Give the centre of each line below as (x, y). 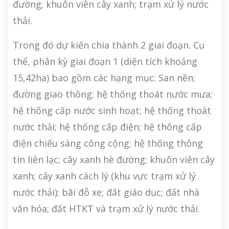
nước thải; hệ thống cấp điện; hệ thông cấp (107, 127)
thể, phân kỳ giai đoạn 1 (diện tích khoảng (105, 62)
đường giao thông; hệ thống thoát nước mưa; (113, 94)
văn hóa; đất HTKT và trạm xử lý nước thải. (106, 209)
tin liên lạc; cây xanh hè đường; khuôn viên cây (114, 160)
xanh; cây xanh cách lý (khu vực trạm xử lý (104, 176)
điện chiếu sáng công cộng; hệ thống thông (108, 143)
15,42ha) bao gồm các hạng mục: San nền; (104, 78)
